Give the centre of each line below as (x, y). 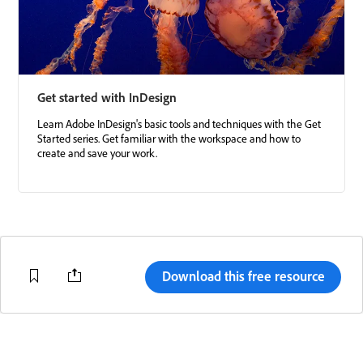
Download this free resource (243, 276)
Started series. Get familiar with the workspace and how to (169, 139)
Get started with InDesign (107, 98)
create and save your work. (97, 154)
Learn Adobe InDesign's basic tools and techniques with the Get (179, 124)
